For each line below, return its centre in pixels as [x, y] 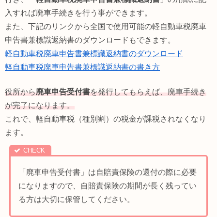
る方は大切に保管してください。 [76, 199]
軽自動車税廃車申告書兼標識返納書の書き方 [82, 67]
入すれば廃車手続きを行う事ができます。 [78, 13]
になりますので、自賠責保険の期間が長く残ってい [107, 186]
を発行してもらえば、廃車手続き [148, 92]
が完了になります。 [40, 105]
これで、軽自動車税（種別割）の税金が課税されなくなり [106, 119]
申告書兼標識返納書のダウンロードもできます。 [90, 40]
